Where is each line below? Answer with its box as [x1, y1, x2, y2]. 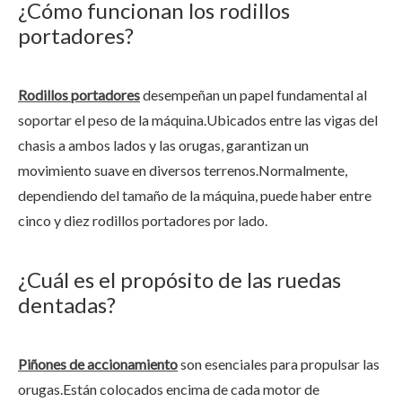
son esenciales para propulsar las [178, 355, 380, 372]
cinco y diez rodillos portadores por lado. [18, 212, 267, 229]
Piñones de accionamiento [18, 355, 178, 372]
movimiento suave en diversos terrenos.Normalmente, [18, 162, 347, 179]
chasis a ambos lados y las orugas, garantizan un [18, 136, 309, 153]
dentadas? [18, 292, 116, 318]
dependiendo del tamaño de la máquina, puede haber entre [18, 187, 371, 204]
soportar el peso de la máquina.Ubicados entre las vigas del [18, 111, 378, 128]
